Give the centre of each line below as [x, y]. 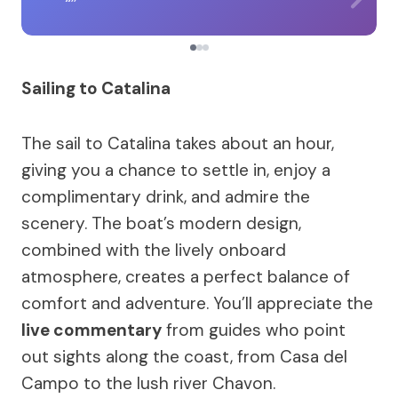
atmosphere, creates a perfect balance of [186, 276]
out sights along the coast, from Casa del [184, 356]
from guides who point [254, 330]
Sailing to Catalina [96, 88]
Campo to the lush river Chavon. [148, 383]
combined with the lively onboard [154, 250]
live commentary [92, 330]
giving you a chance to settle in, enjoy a [176, 170]
